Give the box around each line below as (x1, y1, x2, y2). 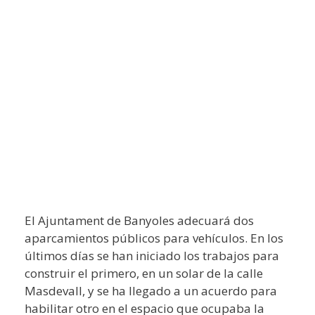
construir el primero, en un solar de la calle (25, 265, 263, 281)
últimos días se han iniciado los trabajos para (25, 247, 279, 264)
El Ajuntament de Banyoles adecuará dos (25, 212, 254, 229)
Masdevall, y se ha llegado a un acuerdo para (25, 283, 277, 299)
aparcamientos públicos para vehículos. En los (25, 230, 283, 246)
